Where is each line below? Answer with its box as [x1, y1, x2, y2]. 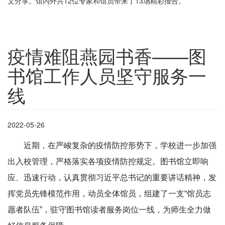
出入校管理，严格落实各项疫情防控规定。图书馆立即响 [8, 157, 208, 166]
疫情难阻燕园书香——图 [8, 43, 206, 69]
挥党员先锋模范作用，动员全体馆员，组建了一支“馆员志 [8, 189, 211, 198]
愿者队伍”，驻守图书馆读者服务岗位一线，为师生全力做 [8, 205, 211, 214]
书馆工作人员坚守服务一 [8, 62, 206, 88]
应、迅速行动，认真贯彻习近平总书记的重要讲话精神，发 [8, 173, 216, 182]
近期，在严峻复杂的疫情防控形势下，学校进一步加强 [24, 141, 216, 150]
